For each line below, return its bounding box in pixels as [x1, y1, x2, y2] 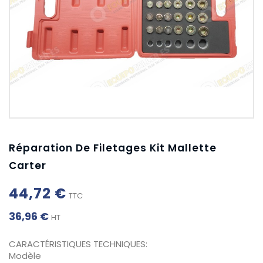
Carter [9, 159, 46, 173]
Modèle [9, 249, 41, 262]
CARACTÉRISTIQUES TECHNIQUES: [9, 238, 147, 250]
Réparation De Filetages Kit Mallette [9, 141, 217, 155]
